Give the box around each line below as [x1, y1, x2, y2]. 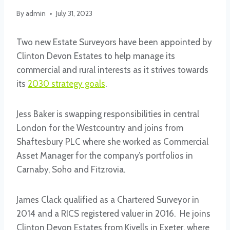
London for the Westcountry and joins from [16, 123, 183, 133]
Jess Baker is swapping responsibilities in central [16, 109, 199, 120]
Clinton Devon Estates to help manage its [16, 51, 175, 62]
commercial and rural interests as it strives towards [16, 65, 208, 75]
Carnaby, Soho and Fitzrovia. [16, 164, 125, 175]
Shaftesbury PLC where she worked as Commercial [16, 137, 208, 147]
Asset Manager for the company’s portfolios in [16, 150, 193, 161]
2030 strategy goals [28, 79, 105, 89]
